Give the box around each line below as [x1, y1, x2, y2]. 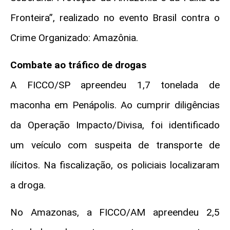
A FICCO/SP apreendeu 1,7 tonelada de [10, 79, 220, 91]
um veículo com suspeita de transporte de [10, 139, 220, 151]
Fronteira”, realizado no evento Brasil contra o [10, 11, 220, 24]
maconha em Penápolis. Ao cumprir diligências [10, 99, 220, 111]
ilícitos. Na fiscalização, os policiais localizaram [10, 159, 220, 171]
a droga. [10, 179, 46, 191]
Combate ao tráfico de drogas [10, 59, 149, 71]
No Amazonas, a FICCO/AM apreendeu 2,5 [10, 206, 220, 219]
